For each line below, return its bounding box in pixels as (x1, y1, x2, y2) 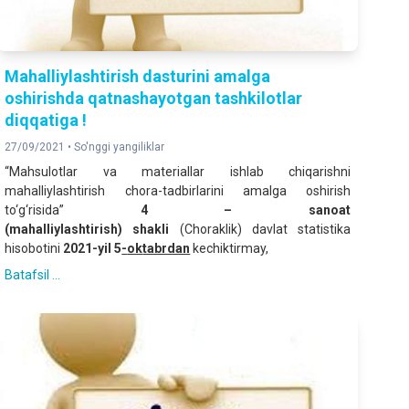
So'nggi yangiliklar (74, 140, 165, 153)
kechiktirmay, (190, 240, 269, 256)
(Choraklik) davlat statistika (169, 221, 351, 236)
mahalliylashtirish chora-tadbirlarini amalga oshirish (5, 183, 351, 198)
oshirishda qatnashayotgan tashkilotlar (5, 88, 303, 108)
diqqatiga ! (5, 110, 88, 130)
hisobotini (5, 240, 64, 256)
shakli (122, 221, 170, 236)
